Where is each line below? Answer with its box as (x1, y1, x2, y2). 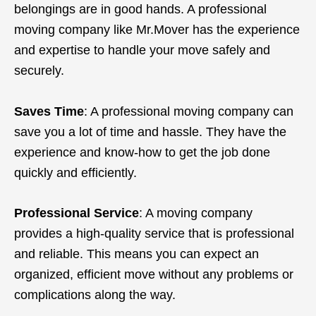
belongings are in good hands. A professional (14, 1, 267, 16)
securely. (14, 63, 64, 78)
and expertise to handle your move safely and (14, 42, 270, 57)
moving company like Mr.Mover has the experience (14, 22, 300, 37)
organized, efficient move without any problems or (14, 267, 293, 282)
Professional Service (14, 206, 139, 221)
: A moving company (139, 206, 253, 221)
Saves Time (14, 104, 84, 119)
